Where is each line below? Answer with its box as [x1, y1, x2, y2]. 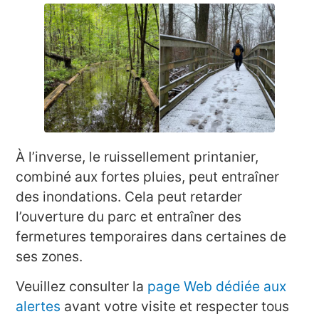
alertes [16, 298, 61, 315]
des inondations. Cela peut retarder [16, 187, 243, 205]
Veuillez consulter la [16, 278, 148, 296]
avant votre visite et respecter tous [61, 298, 290, 315]
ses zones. [16, 247, 83, 265]
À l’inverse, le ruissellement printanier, [16, 147, 259, 165]
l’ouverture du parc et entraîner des [16, 207, 242, 225]
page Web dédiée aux [147, 278, 287, 296]
